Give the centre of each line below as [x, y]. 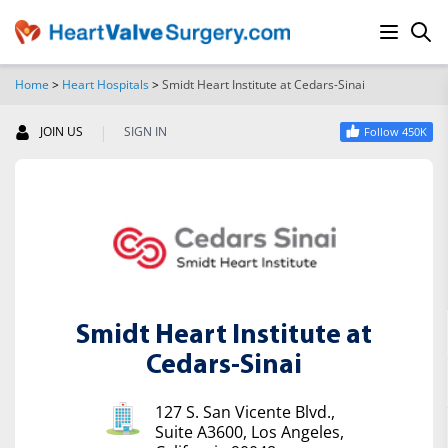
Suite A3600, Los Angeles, [249, 432]
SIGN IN [145, 131]
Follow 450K [395, 131]
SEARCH [378, 102]
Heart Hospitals [105, 84]
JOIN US [61, 131]
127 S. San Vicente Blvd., [245, 412]
